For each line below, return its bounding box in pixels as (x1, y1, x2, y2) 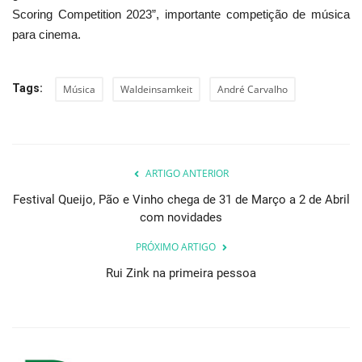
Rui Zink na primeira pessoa (106, 266, 256, 281)
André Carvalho (217, 82, 288, 97)
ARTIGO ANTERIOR (145, 166, 229, 181)
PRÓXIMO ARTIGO (135, 240, 216, 255)
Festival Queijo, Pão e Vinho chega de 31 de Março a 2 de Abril (12, 192, 350, 208)
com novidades (140, 210, 222, 225)
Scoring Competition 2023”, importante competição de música (12, 7, 350, 22)
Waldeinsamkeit (120, 82, 192, 97)
